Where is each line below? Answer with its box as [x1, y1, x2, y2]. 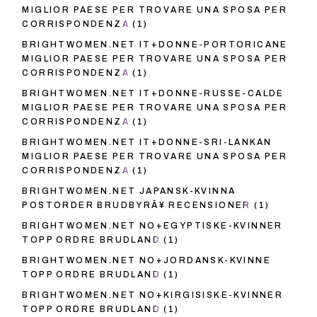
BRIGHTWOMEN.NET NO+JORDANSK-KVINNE [22, 255, 271, 266]
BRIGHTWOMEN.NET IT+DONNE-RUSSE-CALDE [22, 88, 284, 99]
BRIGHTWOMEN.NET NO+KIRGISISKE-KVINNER [22, 290, 284, 301]
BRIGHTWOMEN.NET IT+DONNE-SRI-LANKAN [22, 137, 272, 148]
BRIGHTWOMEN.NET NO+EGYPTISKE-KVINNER [22, 221, 283, 231]
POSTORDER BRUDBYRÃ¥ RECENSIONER [22, 200, 251, 211]
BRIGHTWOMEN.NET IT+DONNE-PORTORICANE [22, 40, 288, 50]
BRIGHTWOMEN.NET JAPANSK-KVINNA [22, 186, 236, 197]
